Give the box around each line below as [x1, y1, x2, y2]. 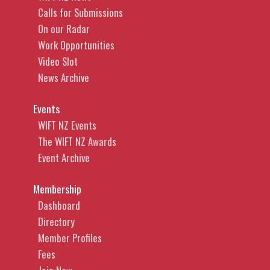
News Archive [38, 70, 89, 86]
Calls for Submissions [38, 5, 123, 20]
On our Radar [38, 21, 90, 37]
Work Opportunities [38, 37, 115, 53]
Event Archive [38, 150, 90, 166]
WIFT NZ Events [38, 118, 96, 133]
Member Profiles [38, 230, 102, 246]
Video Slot [38, 54, 78, 69]
